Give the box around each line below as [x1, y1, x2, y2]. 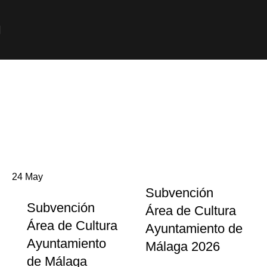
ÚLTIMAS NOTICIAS [38, 98, 229, 122]
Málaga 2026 [145, 239, 220, 254]
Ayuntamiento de [145, 221, 243, 236]
